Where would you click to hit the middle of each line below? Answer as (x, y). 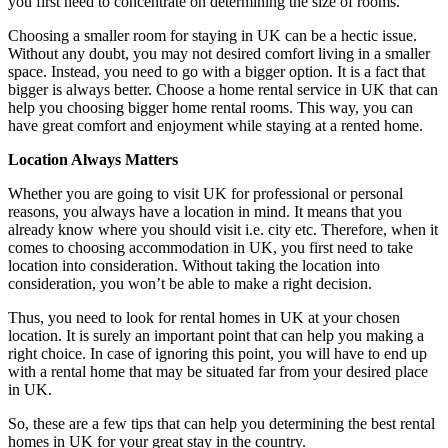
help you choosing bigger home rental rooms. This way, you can (210, 107)
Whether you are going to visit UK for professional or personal (205, 193)
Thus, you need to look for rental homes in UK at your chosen (204, 317)
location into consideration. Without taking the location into (194, 265)
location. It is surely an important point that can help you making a (216, 335)
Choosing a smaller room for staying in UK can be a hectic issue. (212, 35)
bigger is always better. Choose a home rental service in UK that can (223, 89)
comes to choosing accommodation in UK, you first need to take (210, 247)
